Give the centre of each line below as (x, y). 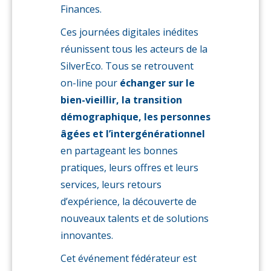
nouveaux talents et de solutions (135, 218)
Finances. (81, 9)
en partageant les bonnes (119, 151)
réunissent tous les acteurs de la (134, 49)
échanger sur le (157, 83)
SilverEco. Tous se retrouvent (127, 66)
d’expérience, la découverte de (129, 201)
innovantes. (87, 235)
